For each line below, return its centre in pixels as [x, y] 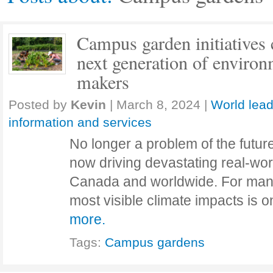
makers [103, 82]
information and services [80, 122]
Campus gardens [155, 242]
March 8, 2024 [158, 105]
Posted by [40, 105]
